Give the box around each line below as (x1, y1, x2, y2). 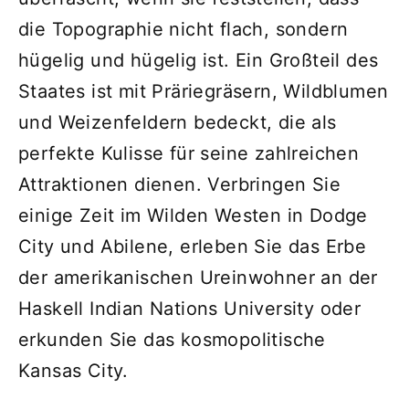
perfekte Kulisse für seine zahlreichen (18, 142, 360, 164)
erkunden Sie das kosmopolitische (18, 328, 326, 351)
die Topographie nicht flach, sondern (18, 17, 349, 40)
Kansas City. (18, 359, 129, 382)
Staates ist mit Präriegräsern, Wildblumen (18, 79, 389, 102)
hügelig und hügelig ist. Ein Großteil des (18, 48, 379, 71)
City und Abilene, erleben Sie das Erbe (18, 235, 367, 257)
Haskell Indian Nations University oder (18, 297, 362, 320)
